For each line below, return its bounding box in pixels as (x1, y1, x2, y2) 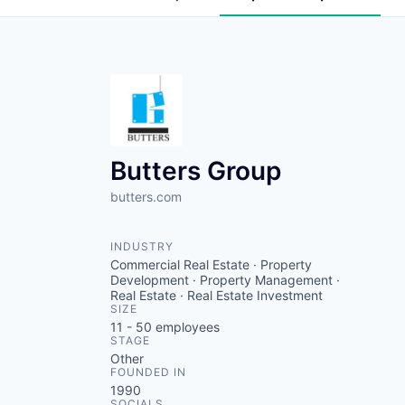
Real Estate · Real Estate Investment (110, 287, 323, 303)
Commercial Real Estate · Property (110, 257, 312, 272)
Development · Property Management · (110, 272, 340, 287)
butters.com (110, 189, 182, 204)
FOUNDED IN (110, 365, 186, 379)
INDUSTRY (110, 240, 174, 253)
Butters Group (110, 155, 281, 186)
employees (152, 319, 220, 334)
